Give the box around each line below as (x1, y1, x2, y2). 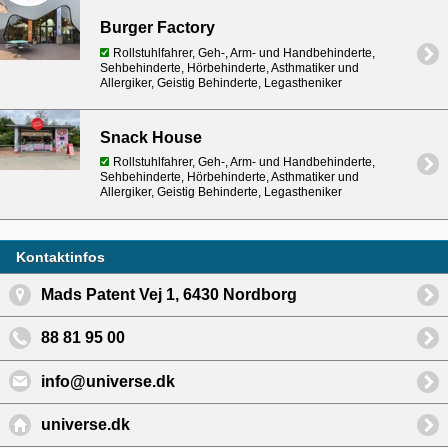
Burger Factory (100, 19, 215, 37)
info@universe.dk (41, 372, 175, 390)
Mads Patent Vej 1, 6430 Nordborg (41, 286, 297, 303)
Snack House (100, 129, 202, 147)
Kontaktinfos (16, 248, 105, 265)
